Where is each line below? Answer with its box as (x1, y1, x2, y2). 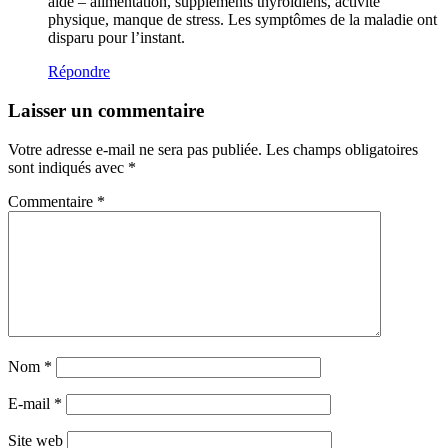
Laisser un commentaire (8, 99, 204, 121)
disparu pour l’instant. (48, 29, 185, 47)
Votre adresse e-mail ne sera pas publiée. (8, 140, 262, 158)
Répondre (48, 63, 110, 81)
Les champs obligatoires (266, 140, 418, 158)
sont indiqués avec (8, 158, 128, 176)
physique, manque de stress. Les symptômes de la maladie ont (48, 11, 437, 29)
